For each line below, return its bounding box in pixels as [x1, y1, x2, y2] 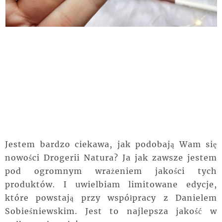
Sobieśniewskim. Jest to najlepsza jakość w [5, 206, 217, 217]
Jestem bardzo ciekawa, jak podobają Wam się [5, 139, 217, 150]
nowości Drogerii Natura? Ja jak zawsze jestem [5, 153, 217, 163]
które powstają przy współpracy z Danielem [5, 193, 217, 203]
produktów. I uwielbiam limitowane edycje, [5, 179, 217, 190]
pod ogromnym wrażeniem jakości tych [5, 166, 217, 176]
